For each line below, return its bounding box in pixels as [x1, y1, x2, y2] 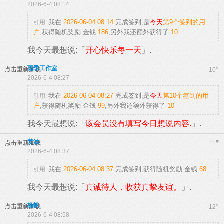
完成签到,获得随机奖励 [113, 165, 184, 173]
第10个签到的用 [163, 92, 209, 99]
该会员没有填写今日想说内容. [85, 119, 191, 128]
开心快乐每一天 [85, 46, 141, 54]
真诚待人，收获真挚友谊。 [85, 183, 181, 191]
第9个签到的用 [163, 18, 205, 26]
